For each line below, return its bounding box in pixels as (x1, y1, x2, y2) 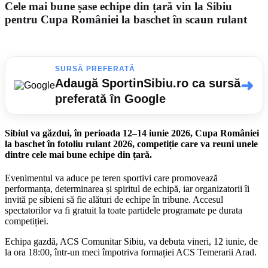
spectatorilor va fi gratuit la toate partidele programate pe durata (5, 205, 242, 215)
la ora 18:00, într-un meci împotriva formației (5, 246, 176, 257)
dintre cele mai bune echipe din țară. (5, 149, 152, 160)
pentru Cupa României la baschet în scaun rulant (5, 13, 247, 26)
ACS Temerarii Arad (176, 246, 254, 257)
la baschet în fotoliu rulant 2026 (5, 138, 132, 149)
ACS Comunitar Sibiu (60, 236, 144, 246)
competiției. (5, 215, 48, 226)
